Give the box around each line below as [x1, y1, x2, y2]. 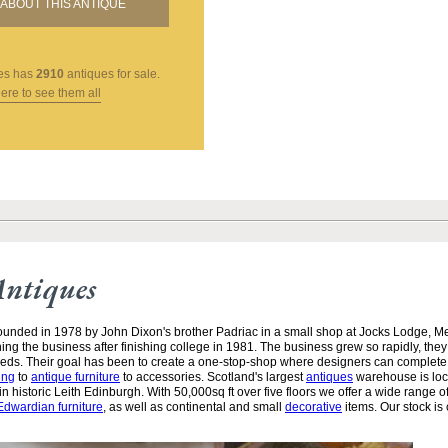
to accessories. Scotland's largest [120, 370, 306, 385]
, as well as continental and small [103, 400, 285, 415]
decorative [285, 400, 342, 415]
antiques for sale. [63, 67, 160, 82]
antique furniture [31, 370, 120, 385]
